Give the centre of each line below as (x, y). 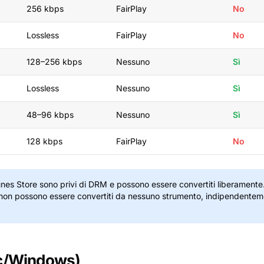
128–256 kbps (54, 62)
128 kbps (44, 141)
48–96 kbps (50, 115)
